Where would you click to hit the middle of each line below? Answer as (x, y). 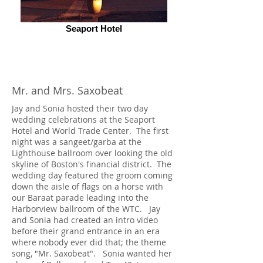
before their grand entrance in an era (86, 231)
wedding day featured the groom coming (92, 175)
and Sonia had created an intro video (85, 220)
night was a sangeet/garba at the (77, 142)
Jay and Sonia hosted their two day (80, 108)
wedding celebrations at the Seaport (83, 119)
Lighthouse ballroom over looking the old (92, 153)
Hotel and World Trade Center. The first (90, 131)
